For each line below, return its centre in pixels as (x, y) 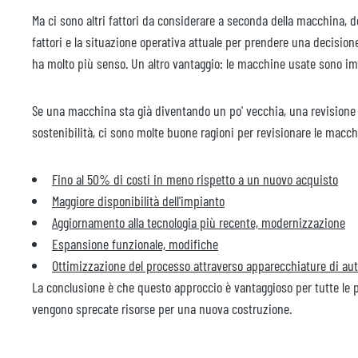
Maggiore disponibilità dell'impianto (138, 201)
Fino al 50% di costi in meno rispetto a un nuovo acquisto (195, 179)
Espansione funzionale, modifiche (135, 244)
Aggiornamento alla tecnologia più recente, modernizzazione (199, 223)
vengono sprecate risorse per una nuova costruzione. (162, 309)
